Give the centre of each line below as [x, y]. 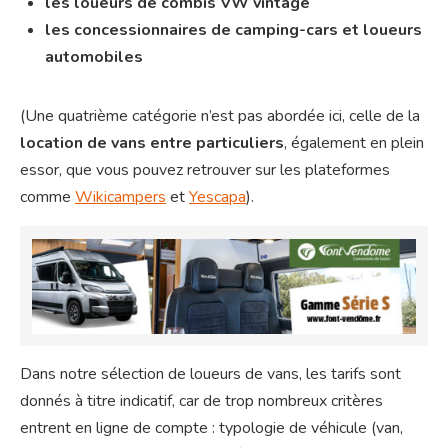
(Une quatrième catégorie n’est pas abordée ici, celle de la [220, 116]
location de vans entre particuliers [152, 143]
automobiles [94, 57]
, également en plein [354, 143]
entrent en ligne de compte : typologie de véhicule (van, [211, 427]
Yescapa [217, 197]
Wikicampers [120, 197]
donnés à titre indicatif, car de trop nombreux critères [201, 400]
